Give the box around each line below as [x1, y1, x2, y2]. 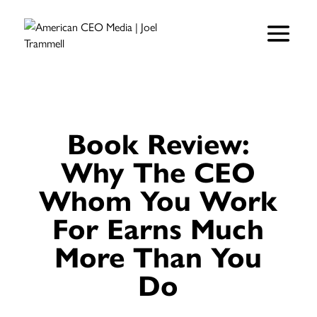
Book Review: [67, 122, 250, 163]
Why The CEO [61, 151, 256, 191]
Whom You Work [39, 179, 278, 219]
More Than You [54, 236, 263, 276]
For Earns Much [52, 207, 265, 248]
